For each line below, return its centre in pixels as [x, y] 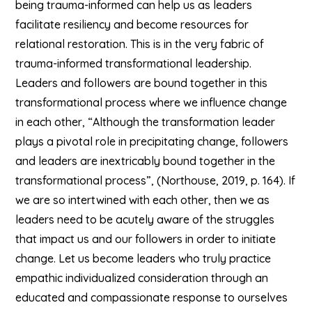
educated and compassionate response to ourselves [152, 297]
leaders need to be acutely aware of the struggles [145, 219]
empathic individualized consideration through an [142, 278]
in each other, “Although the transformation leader [146, 122]
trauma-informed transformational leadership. [134, 63]
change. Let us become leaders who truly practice [143, 258]
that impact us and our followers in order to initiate [146, 239]
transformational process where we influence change [151, 102]
